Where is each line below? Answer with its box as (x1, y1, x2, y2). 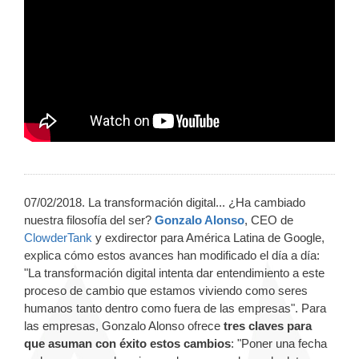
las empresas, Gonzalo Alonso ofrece (24, 319, 220, 333)
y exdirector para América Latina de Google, (92, 231, 325, 245)
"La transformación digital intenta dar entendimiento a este (24, 266, 325, 280)
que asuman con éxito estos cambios (24, 337, 231, 351)
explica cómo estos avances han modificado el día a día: (24, 248, 320, 263)
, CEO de (244, 213, 293, 228)
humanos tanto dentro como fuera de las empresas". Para (24, 301, 326, 316)
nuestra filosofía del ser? (24, 213, 155, 228)
